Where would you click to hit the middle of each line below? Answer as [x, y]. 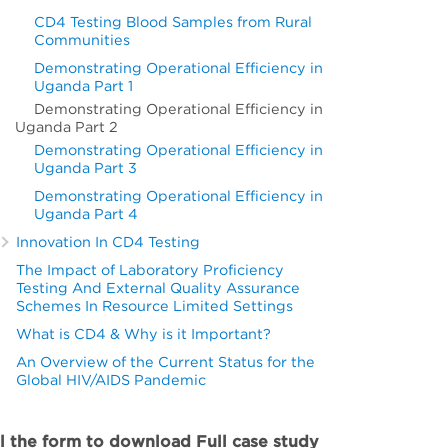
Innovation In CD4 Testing [108, 241]
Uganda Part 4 [86, 213]
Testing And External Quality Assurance [158, 287]
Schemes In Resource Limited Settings [155, 305]
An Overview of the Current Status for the [166, 361]
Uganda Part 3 [86, 167]
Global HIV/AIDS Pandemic [111, 379]
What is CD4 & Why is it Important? [144, 333]
